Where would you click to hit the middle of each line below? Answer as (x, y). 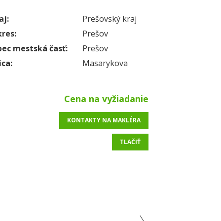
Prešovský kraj (110, 19)
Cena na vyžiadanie (106, 99)
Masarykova (105, 63)
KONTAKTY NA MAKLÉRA (104, 120)
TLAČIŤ (130, 142)
